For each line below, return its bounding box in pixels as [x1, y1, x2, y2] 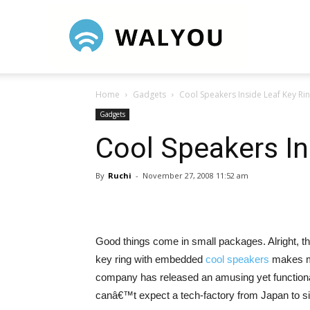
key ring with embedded [95, 253, 206, 265]
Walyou [246, 29, 280, 42]
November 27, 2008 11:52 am [143, 170, 248, 181]
